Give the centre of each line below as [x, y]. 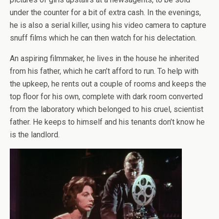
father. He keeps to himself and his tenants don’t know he [107, 122]
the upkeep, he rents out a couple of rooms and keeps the [108, 84]
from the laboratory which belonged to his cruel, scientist [107, 109]
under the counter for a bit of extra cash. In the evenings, [105, 13]
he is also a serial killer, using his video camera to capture [108, 25]
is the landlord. [35, 135]
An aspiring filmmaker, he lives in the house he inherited [104, 59]
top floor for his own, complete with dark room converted [106, 97]
